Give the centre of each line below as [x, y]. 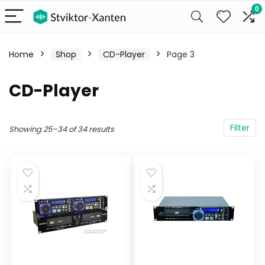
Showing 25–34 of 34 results [62, 129]
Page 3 [181, 54]
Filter [240, 128]
